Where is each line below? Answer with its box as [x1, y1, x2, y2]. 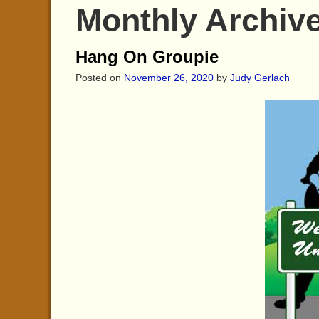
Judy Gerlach [229, 71, 290, 83]
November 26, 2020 [123, 71, 214, 83]
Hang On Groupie [75, 46, 219, 66]
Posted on [75, 71, 124, 83]
